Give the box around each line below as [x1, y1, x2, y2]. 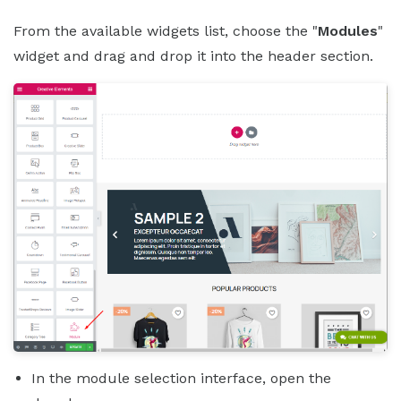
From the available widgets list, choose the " [13, 21, 318, 39]
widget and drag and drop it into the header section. [13, 47, 373, 64]
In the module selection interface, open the [31, 370, 331, 388]
